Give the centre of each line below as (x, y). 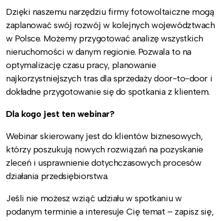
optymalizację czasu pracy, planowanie (81, 65)
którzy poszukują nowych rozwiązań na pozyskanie (105, 150)
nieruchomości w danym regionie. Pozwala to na (99, 52)
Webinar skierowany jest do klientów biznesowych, (105, 136)
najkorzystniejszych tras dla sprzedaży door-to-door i (109, 79)
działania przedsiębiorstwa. (57, 176)
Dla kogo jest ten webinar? (60, 114)
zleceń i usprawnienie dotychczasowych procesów (104, 163)
